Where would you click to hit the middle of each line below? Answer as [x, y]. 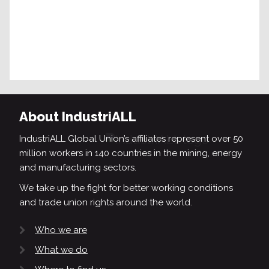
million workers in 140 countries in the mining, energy [131, 153]
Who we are [61, 230]
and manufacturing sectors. [78, 168]
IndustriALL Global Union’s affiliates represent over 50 [131, 139]
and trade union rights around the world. [106, 202]
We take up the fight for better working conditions [126, 188]
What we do [61, 250]
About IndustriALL [78, 116]
